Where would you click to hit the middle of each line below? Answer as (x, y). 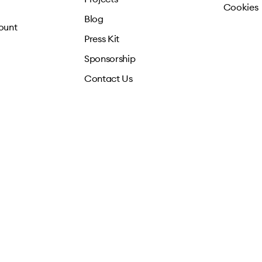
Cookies (241, 7)
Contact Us (108, 78)
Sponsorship (110, 58)
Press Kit (102, 39)
